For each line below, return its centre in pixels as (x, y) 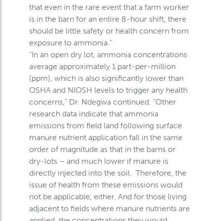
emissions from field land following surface (105, 125)
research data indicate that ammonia (93, 113)
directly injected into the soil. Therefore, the (108, 173)
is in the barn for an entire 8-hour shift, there (108, 19)
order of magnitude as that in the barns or (102, 149)
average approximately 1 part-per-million (102, 66)
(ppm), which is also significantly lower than (106, 78)
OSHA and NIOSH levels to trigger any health (108, 90)
